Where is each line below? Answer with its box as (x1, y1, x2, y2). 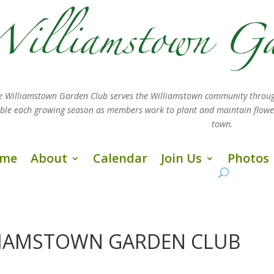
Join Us (161, 149, 202, 166)
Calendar (93, 149, 148, 166)
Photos (228, 149, 270, 166)
